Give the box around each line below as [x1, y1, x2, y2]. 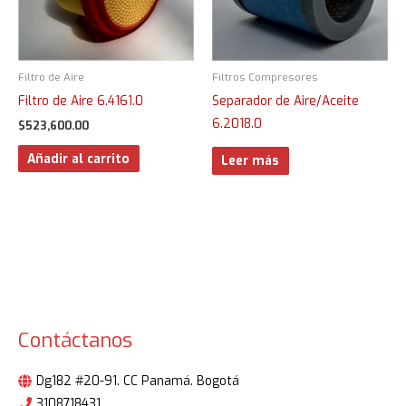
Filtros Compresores [212, 69, 318, 84]
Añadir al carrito [27, 150, 130, 167]
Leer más [221, 152, 280, 169]
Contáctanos [18, 327, 132, 354]
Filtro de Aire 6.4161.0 [18, 92, 143, 109]
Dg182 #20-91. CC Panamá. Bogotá [36, 372, 239, 389]
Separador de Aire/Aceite [212, 92, 359, 109]
